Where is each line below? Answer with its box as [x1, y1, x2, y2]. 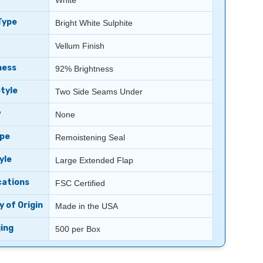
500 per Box [55, 224, 100, 234]
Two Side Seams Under [55, 87, 143, 97]
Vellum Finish [55, 41, 104, 51]
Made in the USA [55, 201, 118, 211]
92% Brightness [55, 64, 113, 74]
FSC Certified [55, 178, 105, 188]
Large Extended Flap [55, 156, 133, 166]
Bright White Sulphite [55, 18, 133, 28]
